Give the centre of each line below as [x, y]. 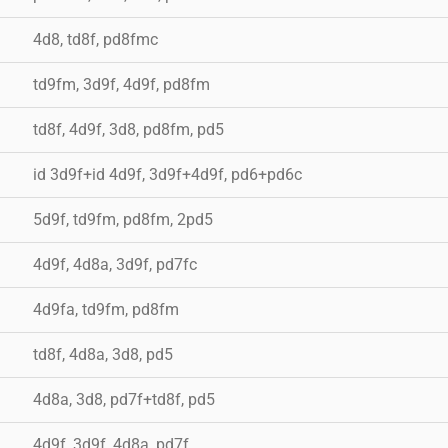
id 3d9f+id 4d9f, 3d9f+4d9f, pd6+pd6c [167, 174]
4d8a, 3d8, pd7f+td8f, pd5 [124, 399]
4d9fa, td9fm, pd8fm [106, 309]
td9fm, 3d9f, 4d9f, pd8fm [121, 84]
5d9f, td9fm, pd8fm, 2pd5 [123, 219]
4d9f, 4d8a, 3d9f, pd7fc [115, 264]
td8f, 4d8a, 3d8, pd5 [103, 354]
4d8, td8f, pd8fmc [95, 39]
